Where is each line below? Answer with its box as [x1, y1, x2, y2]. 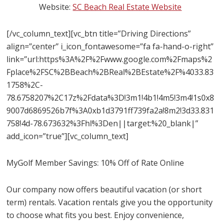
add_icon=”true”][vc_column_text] [6, 131, 129, 142]
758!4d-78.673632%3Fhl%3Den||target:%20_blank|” [6, 118, 199, 129]
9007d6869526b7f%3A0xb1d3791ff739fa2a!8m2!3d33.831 [6, 105, 215, 116]
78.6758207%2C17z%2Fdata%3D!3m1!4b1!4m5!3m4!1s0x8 [6, 92, 215, 103]
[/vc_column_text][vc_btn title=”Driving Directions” [6, 28, 191, 39]
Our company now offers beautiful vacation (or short [6, 184, 202, 195]
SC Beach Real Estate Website [73, 1, 182, 12]
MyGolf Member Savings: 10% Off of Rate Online [6, 157, 184, 168]
